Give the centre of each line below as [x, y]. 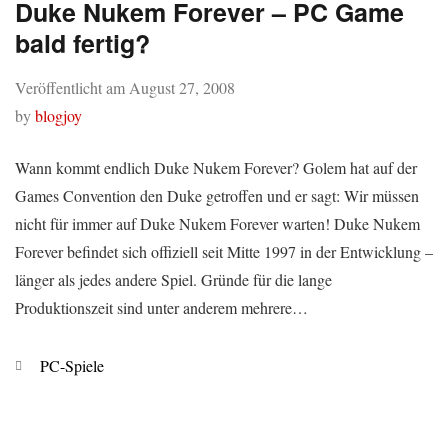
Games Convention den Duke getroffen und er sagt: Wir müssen [217, 195]
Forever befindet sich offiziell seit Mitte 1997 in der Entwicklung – [224, 251]
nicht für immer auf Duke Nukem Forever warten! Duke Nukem [217, 223]
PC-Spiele [72, 365]
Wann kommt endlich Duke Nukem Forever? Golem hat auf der [216, 167]
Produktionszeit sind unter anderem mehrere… [161, 307]
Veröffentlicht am [72, 87]
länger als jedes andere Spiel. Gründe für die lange [173, 279]
